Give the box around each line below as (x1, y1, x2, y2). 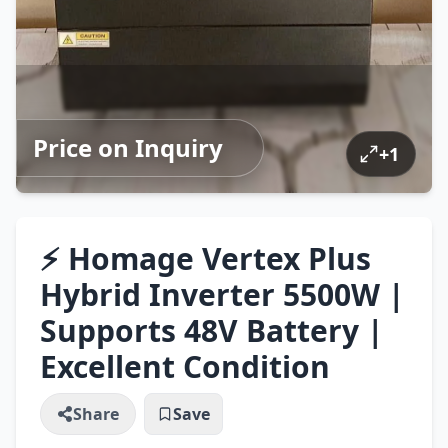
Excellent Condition (40, 346, 330, 387)
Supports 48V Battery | (40, 310, 384, 351)
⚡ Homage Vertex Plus (40, 238, 371, 279)
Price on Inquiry (33, 131, 223, 164)
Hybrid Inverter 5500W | (40, 274, 405, 315)
